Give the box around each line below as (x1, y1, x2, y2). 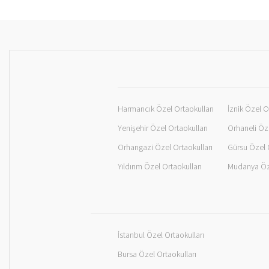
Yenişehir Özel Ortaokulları (118, 122, 208, 134)
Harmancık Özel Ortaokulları (118, 103, 214, 115)
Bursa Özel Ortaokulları (118, 249, 196, 260)
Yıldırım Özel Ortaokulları (118, 161, 202, 172)
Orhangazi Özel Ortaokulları (118, 142, 213, 153)
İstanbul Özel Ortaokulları (118, 229, 204, 241)
